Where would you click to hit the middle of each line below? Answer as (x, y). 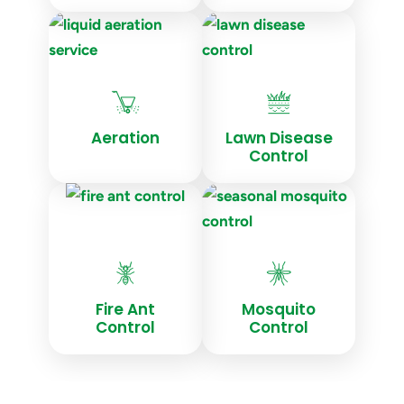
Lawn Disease (279, 138)
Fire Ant (125, 309)
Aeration (125, 138)
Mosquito (279, 309)
